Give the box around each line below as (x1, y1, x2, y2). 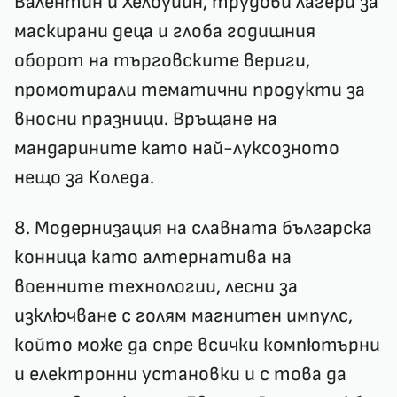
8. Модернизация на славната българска (14, 216, 372, 240)
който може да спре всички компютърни (14, 333, 380, 357)
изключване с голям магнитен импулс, (14, 304, 353, 328)
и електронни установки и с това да (14, 362, 346, 386)
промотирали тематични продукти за (14, 78, 365, 102)
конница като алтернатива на (14, 245, 292, 269)
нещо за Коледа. (14, 166, 154, 190)
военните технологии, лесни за (14, 275, 298, 299)
